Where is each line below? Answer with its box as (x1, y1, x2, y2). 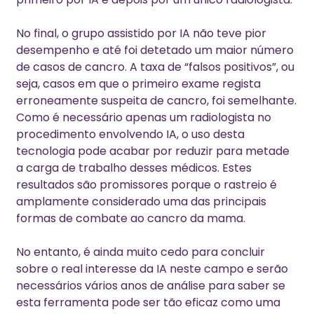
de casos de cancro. (15, 59, 130, 76)
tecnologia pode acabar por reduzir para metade (15, 143, 289, 160)
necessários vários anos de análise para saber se (15, 278, 285, 294)
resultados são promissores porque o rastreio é (15, 177, 277, 193)
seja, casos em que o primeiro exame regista (15, 76, 261, 93)
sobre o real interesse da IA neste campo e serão (15, 261, 288, 278)
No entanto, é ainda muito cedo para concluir (15, 244, 265, 261)
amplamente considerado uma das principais (15, 193, 266, 210)
